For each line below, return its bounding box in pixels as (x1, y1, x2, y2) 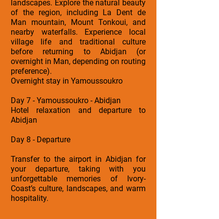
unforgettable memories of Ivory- (11, 174, 146, 183)
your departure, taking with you (11, 164, 146, 174)
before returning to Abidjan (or (11, 46, 146, 56)
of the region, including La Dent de (11, 7, 146, 17)
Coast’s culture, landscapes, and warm (11, 183, 146, 193)
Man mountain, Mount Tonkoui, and (11, 17, 146, 27)
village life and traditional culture (11, 37, 146, 46)
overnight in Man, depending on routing (11, 56, 146, 66)
